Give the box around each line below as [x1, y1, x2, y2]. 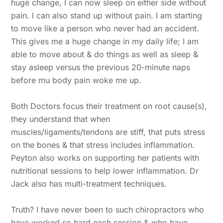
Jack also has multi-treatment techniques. [11, 178, 167, 189]
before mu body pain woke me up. [11, 75, 142, 85]
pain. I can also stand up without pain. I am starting [11, 10, 203, 20]
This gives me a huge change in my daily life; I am [11, 36, 199, 46]
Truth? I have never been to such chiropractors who [11, 204, 205, 215]
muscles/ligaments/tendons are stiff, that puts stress [11, 126, 206, 137]
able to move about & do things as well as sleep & [11, 49, 199, 59]
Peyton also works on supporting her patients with [11, 152, 200, 163]
